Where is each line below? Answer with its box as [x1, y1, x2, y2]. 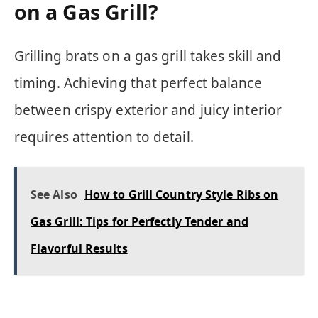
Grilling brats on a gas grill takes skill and [14, 46, 282, 65]
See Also [31, 186, 77, 202]
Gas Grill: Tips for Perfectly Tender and [31, 213, 248, 229]
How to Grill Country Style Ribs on [84, 186, 279, 202]
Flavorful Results [31, 240, 128, 256]
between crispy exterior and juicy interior [14, 100, 282, 119]
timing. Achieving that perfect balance [14, 73, 262, 92]
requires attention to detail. [14, 127, 194, 146]
